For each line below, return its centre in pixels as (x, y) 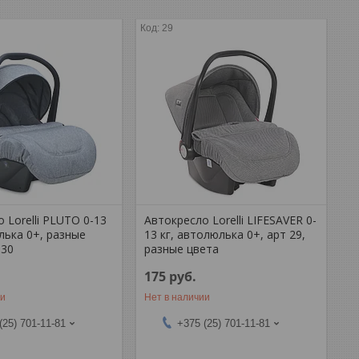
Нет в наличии (177, 297)
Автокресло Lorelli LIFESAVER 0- (231, 220)
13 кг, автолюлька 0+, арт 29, (225, 234)
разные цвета (182, 248)
